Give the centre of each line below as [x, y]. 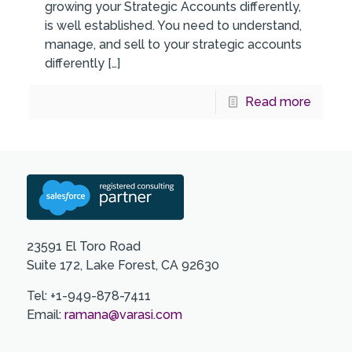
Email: [45, 314]
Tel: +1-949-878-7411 [88, 295]
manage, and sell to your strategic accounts [174, 44]
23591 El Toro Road [83, 246]
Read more [278, 101]
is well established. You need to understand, [174, 25]
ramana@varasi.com [123, 314]
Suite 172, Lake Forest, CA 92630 [123, 265]
